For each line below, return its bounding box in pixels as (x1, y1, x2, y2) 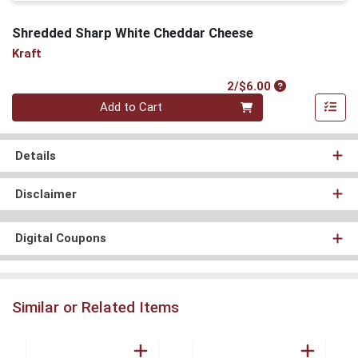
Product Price (273, 78, 355, 93)
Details (14, 148, 56, 163)
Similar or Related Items (12, 297, 179, 316)
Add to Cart (100, 100, 163, 115)
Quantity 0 (11, 93, 66, 109)
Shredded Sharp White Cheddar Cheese (12, 24, 253, 41)
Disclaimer (14, 186, 77, 201)
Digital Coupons (14, 231, 106, 246)
